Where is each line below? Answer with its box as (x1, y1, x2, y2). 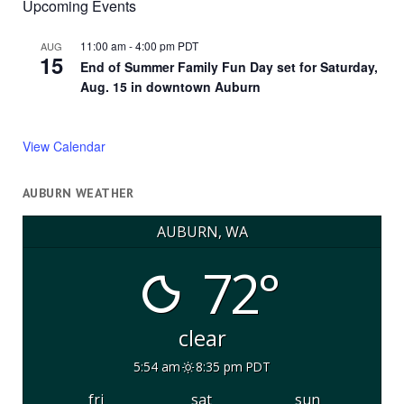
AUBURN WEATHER (22, 185, 134, 202)
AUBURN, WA (156, 221, 248, 242)
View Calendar (22, 137, 106, 156)
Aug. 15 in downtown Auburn (79, 78, 261, 96)
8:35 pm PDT (195, 357, 271, 375)
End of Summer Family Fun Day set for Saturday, (79, 58, 378, 77)
